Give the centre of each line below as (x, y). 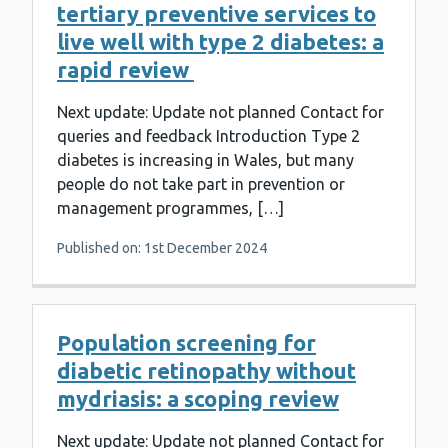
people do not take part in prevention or (201, 184)
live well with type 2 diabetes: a (220, 42)
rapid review (125, 70)
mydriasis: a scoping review (198, 399)
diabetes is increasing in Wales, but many (205, 160)
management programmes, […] (170, 208)
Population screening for (186, 343)
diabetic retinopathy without (206, 371)
